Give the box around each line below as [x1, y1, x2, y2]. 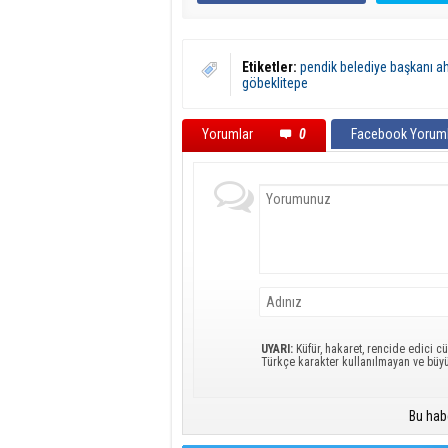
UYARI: [261, 342, 293, 356]
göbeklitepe [242, 75, 308, 91]
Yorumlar [202, 126, 256, 142]
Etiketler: [242, 59, 297, 75]
